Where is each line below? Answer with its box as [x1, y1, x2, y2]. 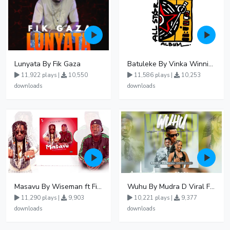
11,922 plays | [20, 71, 61, 79]
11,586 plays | [132, 71, 174, 79]
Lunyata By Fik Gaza [14, 59, 81, 69]
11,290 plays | [20, 194, 61, 202]
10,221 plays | [132, 194, 174, 202]
